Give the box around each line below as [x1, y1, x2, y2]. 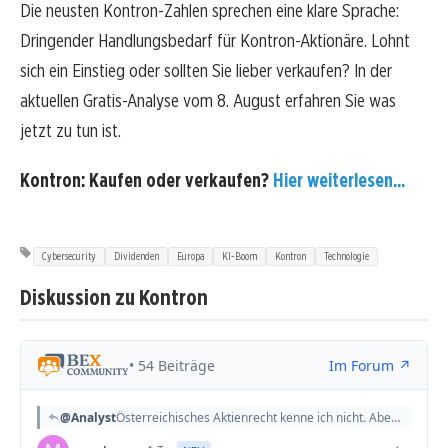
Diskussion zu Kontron [20, 282, 208, 310]
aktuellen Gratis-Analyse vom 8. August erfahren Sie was [20, 89, 396, 113]
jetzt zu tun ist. [20, 119, 121, 143]
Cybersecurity [42, 248, 96, 263]
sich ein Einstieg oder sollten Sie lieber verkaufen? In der [20, 59, 392, 83]
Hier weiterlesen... [273, 168, 405, 192]
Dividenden [114, 248, 159, 263]
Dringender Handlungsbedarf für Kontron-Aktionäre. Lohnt [20, 29, 410, 53]
